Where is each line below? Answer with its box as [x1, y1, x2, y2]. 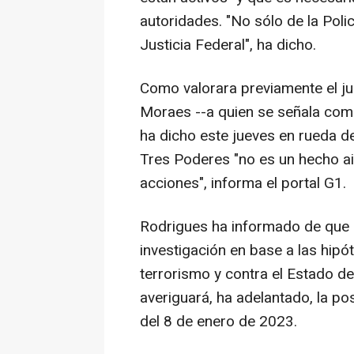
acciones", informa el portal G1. [140, 172, 346, 195]
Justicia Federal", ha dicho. [140, 34, 316, 57]
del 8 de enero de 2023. [140, 311, 297, 333]
